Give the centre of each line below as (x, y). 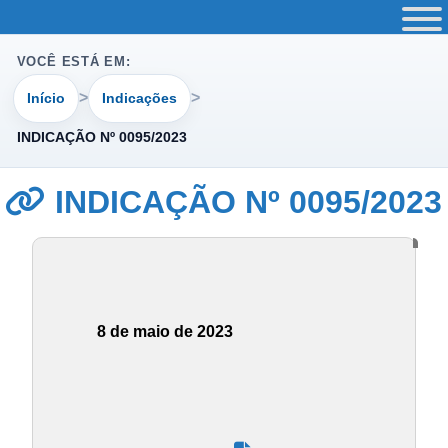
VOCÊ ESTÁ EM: (73, 62)
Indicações (139, 97)
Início (46, 97)
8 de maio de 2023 (165, 332)
